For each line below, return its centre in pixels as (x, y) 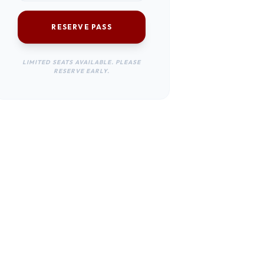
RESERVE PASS (82, 27)
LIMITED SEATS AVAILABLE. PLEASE (82, 62)
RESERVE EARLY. (82, 71)
